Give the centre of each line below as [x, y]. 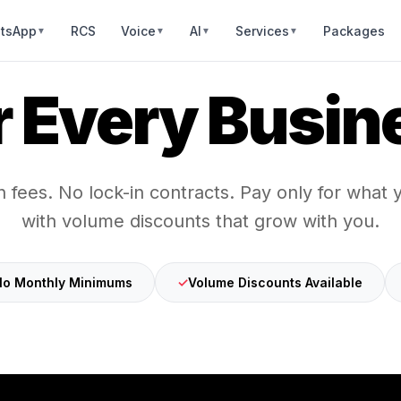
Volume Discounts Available [275, 282]
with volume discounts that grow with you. [200, 221]
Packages [354, 30]
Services [262, 30]
